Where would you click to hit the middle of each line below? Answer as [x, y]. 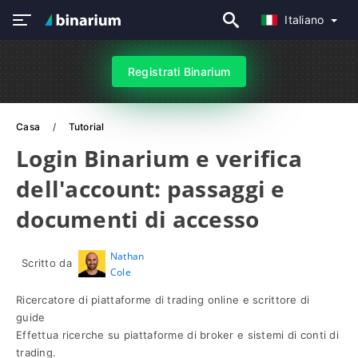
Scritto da [47, 263]
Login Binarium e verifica [159, 158]
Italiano [306, 20]
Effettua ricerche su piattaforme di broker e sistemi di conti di [177, 335]
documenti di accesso [138, 219]
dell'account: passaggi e [151, 189]
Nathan [127, 256]
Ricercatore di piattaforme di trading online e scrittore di [163, 300]
